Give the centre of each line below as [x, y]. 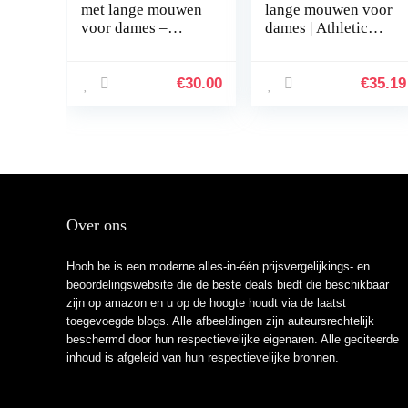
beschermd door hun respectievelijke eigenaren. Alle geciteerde [232, 339]
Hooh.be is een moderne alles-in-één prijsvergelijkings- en [218, 266]
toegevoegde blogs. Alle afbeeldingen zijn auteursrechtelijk [220, 321]
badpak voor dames [327, 101]
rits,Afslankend [314, 82]
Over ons [96, 225]
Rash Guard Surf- [321, 46]
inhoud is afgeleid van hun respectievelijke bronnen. [202, 357]
